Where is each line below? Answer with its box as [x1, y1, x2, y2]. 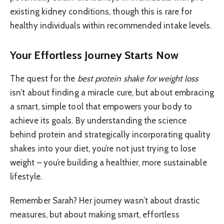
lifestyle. [10, 171, 42, 181]
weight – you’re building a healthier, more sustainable [10, 157, 207, 167]
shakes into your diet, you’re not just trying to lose [10, 143, 196, 153]
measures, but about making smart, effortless [10, 209, 179, 220]
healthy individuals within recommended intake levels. [10, 20, 212, 30]
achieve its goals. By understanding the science [10, 115, 186, 125]
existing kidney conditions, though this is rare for [10, 6, 192, 16]
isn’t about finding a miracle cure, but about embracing [10, 87, 214, 97]
